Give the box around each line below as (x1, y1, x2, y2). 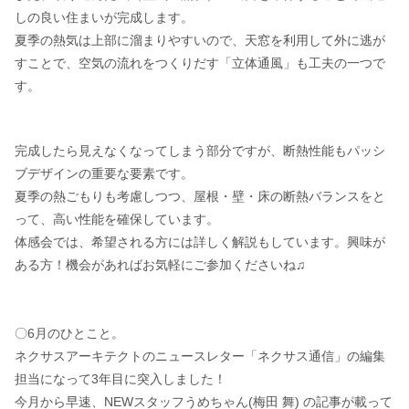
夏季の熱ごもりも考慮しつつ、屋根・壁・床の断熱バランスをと (15, 188, 385, 204)
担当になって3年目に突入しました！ (15, 371, 226, 386)
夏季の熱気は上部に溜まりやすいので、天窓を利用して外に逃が (15, 32, 385, 47)
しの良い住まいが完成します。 (15, 9, 194, 25)
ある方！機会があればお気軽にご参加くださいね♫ (15, 257, 306, 272)
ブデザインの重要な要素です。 (15, 165, 194, 181)
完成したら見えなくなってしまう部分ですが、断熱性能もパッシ (15, 142, 385, 158)
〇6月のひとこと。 (15, 325, 124, 341)
